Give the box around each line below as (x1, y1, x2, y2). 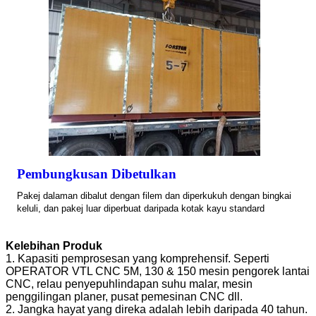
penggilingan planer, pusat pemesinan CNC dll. (6, 291, 243, 303)
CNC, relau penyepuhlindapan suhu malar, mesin (6, 278, 253, 291)
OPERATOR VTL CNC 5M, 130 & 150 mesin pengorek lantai (6, 265, 310, 278)
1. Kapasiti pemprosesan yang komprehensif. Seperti (6, 253, 269, 265)
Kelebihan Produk (6, 240, 102, 253)
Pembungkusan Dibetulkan (17, 166, 176, 182)
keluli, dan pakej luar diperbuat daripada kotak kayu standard (17, 203, 265, 214)
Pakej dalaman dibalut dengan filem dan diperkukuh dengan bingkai (17, 190, 291, 202)
